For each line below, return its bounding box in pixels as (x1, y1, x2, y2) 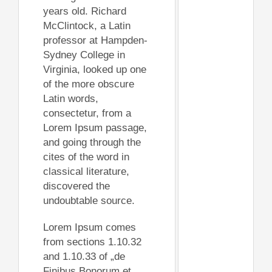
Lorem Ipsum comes (42, 222, 136, 234)
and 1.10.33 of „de (42, 251, 125, 263)
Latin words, (42, 93, 98, 105)
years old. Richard (42, 5, 126, 18)
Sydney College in (42, 49, 125, 61)
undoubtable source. (42, 195, 135, 207)
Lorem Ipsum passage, (42, 122, 147, 134)
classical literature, (42, 166, 129, 178)
